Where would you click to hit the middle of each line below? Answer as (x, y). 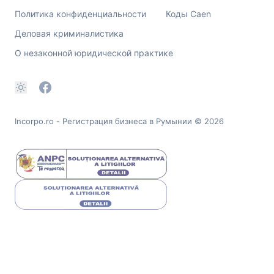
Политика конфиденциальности (80, 13)
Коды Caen (188, 13)
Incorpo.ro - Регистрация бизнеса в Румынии (103, 121)
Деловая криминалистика (69, 33)
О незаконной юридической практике (94, 53)
